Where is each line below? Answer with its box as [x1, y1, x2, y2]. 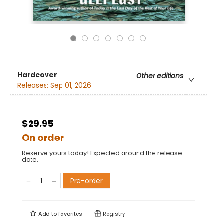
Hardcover [17, 70, 57, 80]
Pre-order [70, 176, 103, 186]
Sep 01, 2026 [50, 80, 91, 91]
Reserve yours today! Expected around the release [22, 148, 182, 157]
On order [22, 131, 64, 144]
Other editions [136, 71, 183, 81]
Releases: [17, 80, 50, 91]
